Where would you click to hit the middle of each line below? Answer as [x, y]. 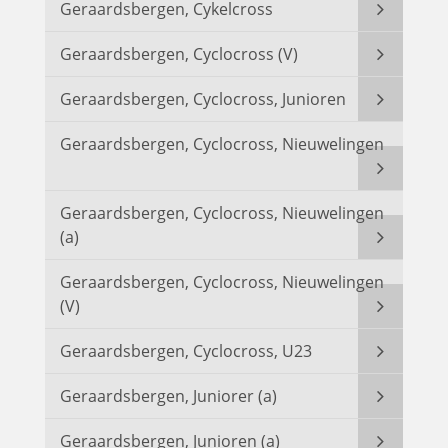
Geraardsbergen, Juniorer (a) [168, 396]
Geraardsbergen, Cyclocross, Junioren [203, 99]
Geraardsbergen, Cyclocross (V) [179, 54]
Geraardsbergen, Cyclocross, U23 [186, 351]
